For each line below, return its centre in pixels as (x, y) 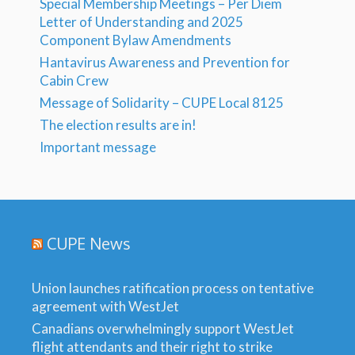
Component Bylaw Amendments (136, 40)
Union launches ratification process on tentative (173, 288)
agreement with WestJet (105, 306)
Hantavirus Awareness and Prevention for (165, 62)
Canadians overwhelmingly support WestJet (163, 328)
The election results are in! (118, 125)
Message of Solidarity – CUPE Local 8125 (162, 103)
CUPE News (89, 243)
